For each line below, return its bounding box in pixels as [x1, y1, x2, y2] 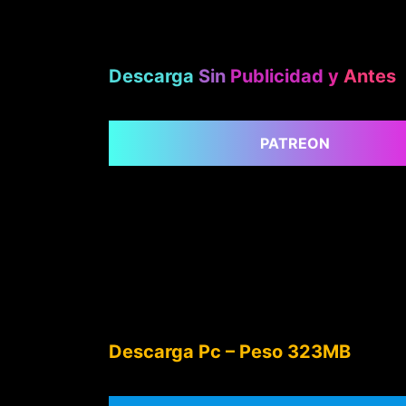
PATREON [259, 133, 330, 152]
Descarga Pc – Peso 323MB [109, 340, 351, 362]
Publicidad [230, 64, 324, 87]
